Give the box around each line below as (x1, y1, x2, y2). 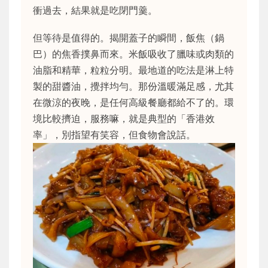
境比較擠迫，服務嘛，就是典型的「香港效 (33, 112, 215, 125)
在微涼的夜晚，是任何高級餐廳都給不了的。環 (33, 96, 234, 109)
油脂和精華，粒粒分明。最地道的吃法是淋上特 (33, 64, 234, 77)
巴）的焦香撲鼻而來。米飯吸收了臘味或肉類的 (33, 48, 234, 60)
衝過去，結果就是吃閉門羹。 (33, 4, 157, 17)
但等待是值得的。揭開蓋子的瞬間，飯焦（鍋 (33, 32, 224, 44)
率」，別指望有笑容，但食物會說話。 (33, 129, 196, 141)
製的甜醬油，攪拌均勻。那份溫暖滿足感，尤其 (33, 80, 234, 93)
